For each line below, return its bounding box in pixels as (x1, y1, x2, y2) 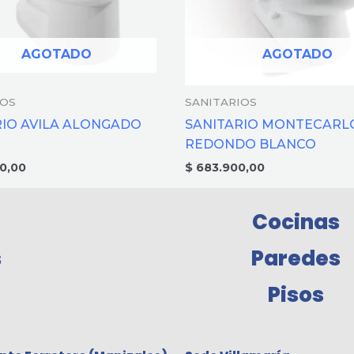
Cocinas (251, 208, 340, 237)
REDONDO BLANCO (185, 136, 316, 152)
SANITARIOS (185, 96, 257, 109)
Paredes (250, 244, 341, 273)
